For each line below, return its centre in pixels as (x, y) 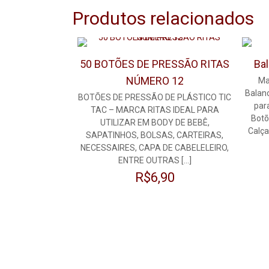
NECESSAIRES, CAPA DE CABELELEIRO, (155, 148)
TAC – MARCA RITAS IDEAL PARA (155, 110)
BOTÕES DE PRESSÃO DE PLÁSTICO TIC (155, 98)
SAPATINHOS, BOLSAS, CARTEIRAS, (155, 135)
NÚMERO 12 (155, 81)
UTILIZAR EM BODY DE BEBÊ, (155, 123)
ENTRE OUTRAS (149, 161)
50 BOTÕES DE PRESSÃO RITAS (155, 64)
